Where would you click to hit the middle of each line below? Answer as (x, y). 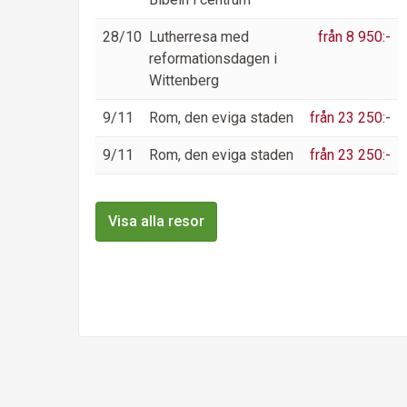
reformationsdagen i (213, 59)
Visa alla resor (156, 222)
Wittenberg (184, 81)
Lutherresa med (199, 37)
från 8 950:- (354, 37)
